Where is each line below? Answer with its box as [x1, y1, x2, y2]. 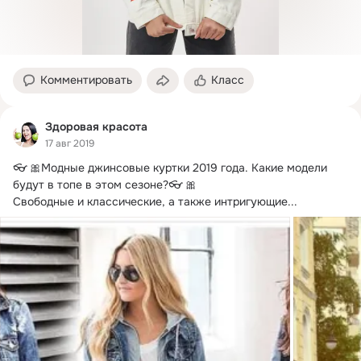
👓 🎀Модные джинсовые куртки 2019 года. [13, 160, 248, 175]
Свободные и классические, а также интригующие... [13, 193, 297, 209]
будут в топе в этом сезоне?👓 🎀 [13, 176, 197, 192]
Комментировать [40, 73, 132, 88]
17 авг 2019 [45, 136, 94, 150]
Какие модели [248, 160, 327, 175]
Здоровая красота [45, 119, 147, 135]
